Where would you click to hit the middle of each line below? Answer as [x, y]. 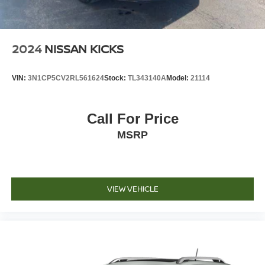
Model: [178, 78]
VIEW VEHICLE [132, 189]
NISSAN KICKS [84, 49]
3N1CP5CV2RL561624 [66, 78]
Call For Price [132, 118]
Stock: [116, 78]
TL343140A [147, 78]
